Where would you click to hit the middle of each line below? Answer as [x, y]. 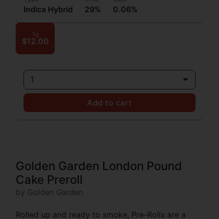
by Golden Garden [49, 192]
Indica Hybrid [48, 9]
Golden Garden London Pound [99, 166]
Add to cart [109, 102]
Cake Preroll [49, 179]
